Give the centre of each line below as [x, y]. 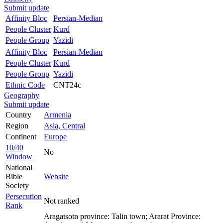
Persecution [24, 196]
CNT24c [67, 85]
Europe [55, 136]
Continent [21, 136]
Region [17, 125]
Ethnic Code [25, 85]
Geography [22, 95]
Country [18, 114]
